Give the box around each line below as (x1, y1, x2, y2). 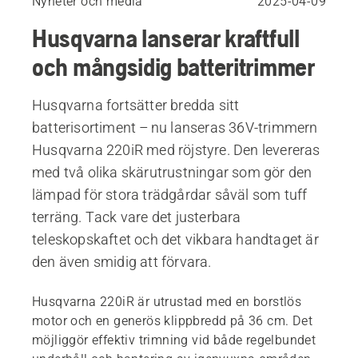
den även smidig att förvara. (32, 253, 212, 270)
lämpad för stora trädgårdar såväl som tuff (32, 185, 308, 203)
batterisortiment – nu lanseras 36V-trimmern (32, 118, 318, 136)
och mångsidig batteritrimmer (32, 51, 315, 82)
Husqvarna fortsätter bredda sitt (32, 96, 240, 113)
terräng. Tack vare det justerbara (32, 208, 241, 225)
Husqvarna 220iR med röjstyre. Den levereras (32, 141, 320, 158)
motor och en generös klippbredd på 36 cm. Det (32, 312, 312, 328)
